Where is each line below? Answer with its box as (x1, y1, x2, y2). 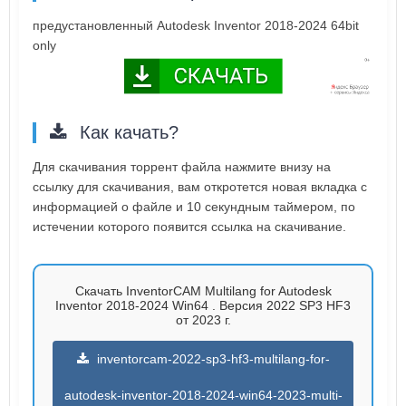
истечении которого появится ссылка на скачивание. (33, 218, 346, 234)
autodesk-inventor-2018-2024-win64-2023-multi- (63, 387, 343, 402)
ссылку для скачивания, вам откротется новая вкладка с (33, 179, 367, 194)
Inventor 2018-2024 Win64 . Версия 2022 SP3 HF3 (55, 297, 351, 313)
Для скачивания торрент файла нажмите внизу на (33, 159, 331, 174)
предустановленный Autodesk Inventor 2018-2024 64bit (33, 17, 359, 33)
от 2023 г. (175, 312, 231, 327)
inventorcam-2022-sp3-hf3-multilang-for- (92, 351, 330, 366)
